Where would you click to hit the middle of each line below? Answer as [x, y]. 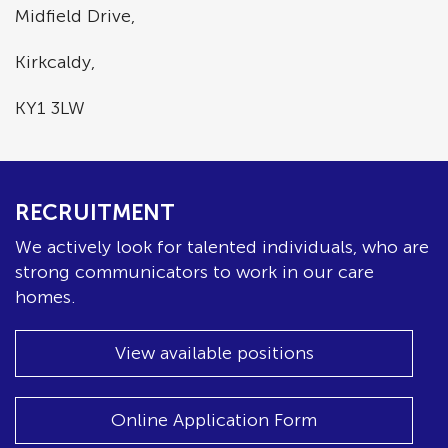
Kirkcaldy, [55, 62]
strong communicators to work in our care [194, 272]
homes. [45, 297]
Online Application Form [214, 420]
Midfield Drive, [75, 16]
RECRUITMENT [95, 212]
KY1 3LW [50, 108]
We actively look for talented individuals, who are [222, 247]
